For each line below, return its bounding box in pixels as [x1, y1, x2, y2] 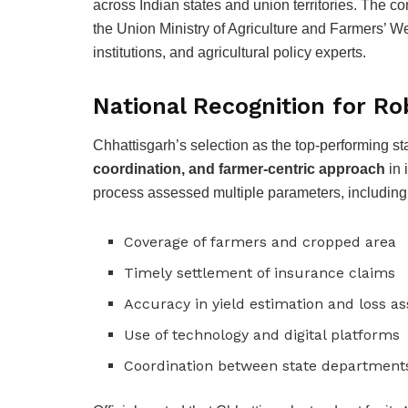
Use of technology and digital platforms [124, 325, 401, 343]
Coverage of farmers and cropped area [124, 232, 397, 250]
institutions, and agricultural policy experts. [93, 45, 366, 61]
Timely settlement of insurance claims [124, 263, 396, 281]
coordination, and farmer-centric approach [93, 160, 385, 177]
